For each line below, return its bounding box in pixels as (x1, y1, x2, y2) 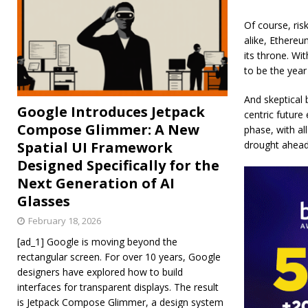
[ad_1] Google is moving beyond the (17, 234, 177, 248)
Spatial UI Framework (17, 137, 173, 157)
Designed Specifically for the (17, 155, 219, 175)
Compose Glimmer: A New (17, 120, 199, 139)
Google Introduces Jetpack (17, 102, 205, 121)
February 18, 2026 (28, 214, 101, 227)
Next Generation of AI (17, 173, 175, 192)
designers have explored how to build (17, 265, 183, 278)
